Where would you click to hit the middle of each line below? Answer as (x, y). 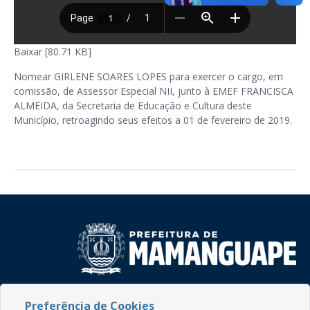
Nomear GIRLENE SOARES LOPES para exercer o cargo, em (148, 77)
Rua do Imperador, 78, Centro (124, 297)
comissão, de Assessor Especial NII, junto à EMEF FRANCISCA (154, 91)
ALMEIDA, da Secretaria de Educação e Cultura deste (133, 106)
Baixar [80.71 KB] (53, 52)
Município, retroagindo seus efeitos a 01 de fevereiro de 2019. (153, 120)
